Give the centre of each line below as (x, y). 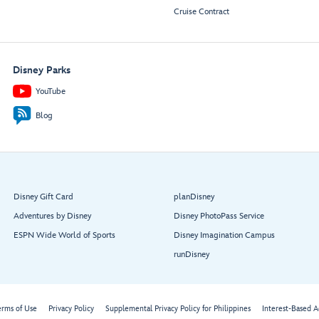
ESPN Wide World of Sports (64, 236)
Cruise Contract (202, 12)
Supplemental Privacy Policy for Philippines (178, 309)
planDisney (194, 197)
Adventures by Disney (52, 216)
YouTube (50, 91)
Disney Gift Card (43, 197)
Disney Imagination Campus (224, 236)
